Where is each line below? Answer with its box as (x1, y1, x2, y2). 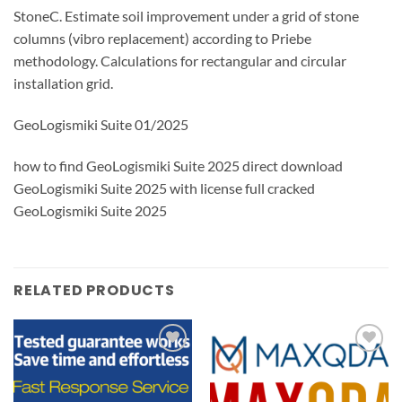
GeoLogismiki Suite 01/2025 (13, 116, 188, 134)
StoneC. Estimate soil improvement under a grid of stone (13, 7, 359, 25)
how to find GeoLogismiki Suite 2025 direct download (13, 156, 343, 174)
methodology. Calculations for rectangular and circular (13, 52, 346, 70)
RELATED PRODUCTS (13, 279, 175, 301)
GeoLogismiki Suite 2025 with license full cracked (13, 179, 315, 197)
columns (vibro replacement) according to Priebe (13, 30, 311, 48)
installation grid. (13, 74, 113, 92)
